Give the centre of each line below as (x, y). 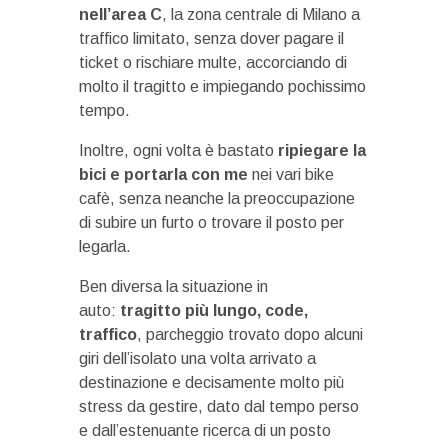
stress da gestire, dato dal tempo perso (219, 407)
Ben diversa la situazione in (173, 287)
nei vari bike (291, 175)
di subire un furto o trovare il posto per (211, 223)
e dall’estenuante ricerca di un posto (205, 431)
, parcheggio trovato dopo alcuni (250, 335)
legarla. (105, 247)
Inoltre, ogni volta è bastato (178, 151)
